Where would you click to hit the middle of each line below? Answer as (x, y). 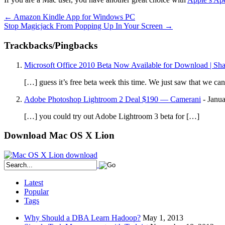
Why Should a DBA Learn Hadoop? (82, 218)
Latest (34, 183)
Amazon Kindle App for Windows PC (74, 17)
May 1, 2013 (163, 218)
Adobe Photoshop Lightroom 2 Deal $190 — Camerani (113, 99)
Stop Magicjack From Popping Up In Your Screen (84, 26)
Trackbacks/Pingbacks (51, 46)
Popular (36, 192)
